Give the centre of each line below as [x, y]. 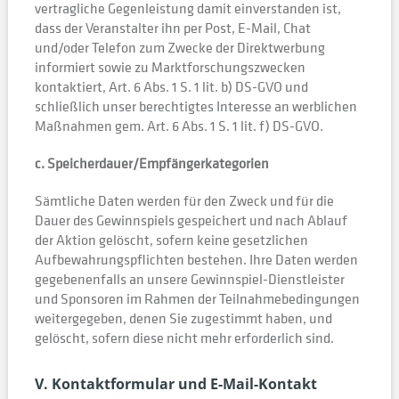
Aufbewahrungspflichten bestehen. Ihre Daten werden [196, 259]
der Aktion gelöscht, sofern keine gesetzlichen [171, 240]
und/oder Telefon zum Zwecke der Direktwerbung [179, 47]
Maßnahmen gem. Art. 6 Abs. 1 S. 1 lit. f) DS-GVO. [179, 126]
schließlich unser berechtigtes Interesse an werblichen [195, 106]
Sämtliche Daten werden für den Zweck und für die [184, 200]
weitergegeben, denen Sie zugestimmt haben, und [183, 318]
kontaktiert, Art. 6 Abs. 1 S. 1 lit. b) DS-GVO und [171, 86]
